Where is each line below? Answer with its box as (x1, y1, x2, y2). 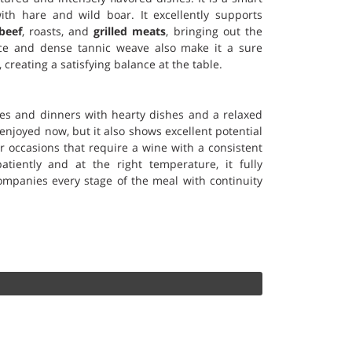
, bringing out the (166, 24, 263, 38)
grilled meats (93, 24, 167, 38)
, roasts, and (21, 24, 94, 38)
